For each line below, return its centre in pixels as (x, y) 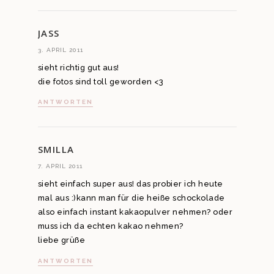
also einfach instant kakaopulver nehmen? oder (135, 212)
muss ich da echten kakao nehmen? (110, 226)
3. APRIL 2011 (60, 50)
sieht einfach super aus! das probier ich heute (130, 184)
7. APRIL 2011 (60, 166)
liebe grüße (61, 240)
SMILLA (56, 150)
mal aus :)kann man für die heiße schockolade (131, 198)
